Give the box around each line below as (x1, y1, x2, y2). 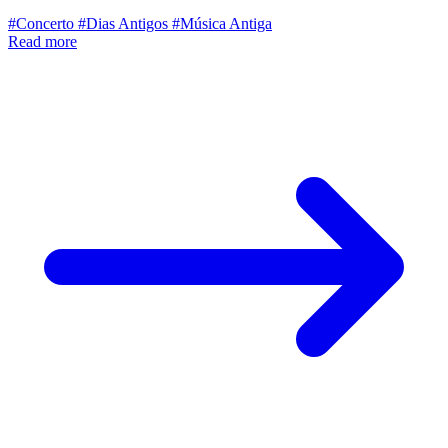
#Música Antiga (172, 14, 272, 32)
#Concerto (8, 14, 74, 32)
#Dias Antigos (78, 14, 168, 32)
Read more (8, 32, 77, 50)
